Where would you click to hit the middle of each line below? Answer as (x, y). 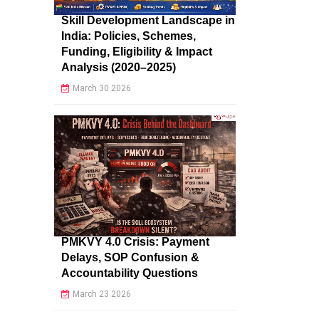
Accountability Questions (130, 273)
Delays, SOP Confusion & (130, 258)
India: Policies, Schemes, (129, 36)
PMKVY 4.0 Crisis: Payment (135, 242)
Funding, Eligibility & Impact (137, 52)
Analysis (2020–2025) (119, 68)
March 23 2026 (102, 294)
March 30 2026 (102, 89)
